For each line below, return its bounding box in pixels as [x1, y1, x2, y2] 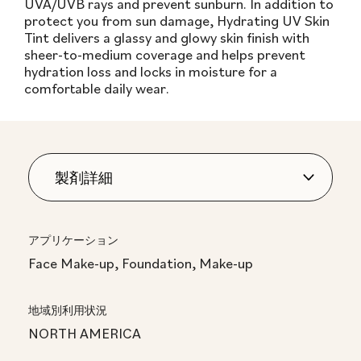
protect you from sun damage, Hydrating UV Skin [24, 11, 330, 31]
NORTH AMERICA [28, 324, 141, 343]
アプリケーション [28, 233, 118, 248]
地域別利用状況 [28, 303, 107, 318]
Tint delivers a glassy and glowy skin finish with [24, 28, 309, 48]
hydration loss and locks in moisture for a [24, 62, 277, 81]
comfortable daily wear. [24, 79, 169, 98]
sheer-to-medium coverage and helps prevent [24, 45, 305, 64]
